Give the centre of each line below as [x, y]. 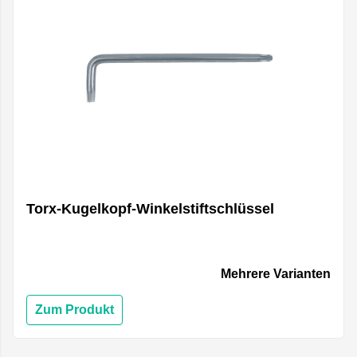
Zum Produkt [75, 310]
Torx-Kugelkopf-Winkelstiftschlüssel [150, 209]
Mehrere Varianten [276, 274]
